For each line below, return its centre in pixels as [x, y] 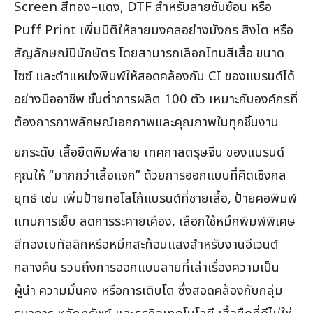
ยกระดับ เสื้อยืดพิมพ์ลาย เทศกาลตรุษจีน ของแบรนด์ [149, 152]
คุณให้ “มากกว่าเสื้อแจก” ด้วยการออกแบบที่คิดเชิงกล [150, 175]
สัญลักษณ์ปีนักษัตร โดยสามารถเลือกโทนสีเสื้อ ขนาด [149, 53]
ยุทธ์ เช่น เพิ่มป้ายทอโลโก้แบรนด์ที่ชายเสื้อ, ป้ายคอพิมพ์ [155, 198]
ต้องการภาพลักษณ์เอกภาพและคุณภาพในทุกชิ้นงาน [146, 122]
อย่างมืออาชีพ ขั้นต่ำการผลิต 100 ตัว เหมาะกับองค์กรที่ [156, 99]
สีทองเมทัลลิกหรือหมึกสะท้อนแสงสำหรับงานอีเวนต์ [146, 244]
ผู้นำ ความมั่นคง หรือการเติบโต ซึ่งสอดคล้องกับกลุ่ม [148, 290]
